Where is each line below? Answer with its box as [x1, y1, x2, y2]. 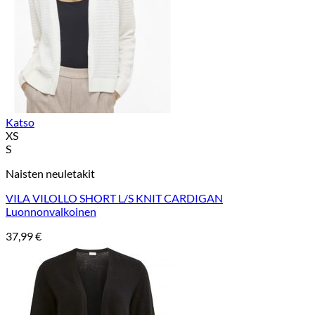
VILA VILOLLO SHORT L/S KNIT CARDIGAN [6, 191, 223, 205]
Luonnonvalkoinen [6, 205, 96, 219]
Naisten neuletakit [6, 167, 95, 181]
